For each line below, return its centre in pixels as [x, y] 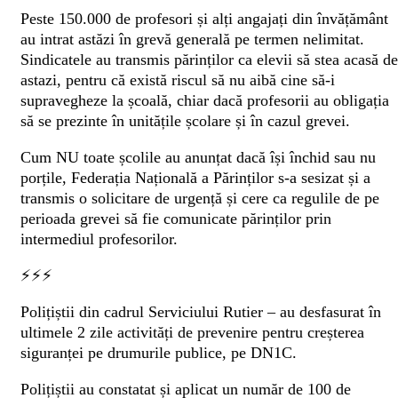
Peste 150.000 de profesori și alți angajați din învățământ [204, 19]
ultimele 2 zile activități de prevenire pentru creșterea [192, 333]
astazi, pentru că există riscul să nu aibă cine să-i [178, 80]
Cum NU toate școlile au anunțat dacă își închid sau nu [198, 158]
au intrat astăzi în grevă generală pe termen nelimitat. [192, 40]
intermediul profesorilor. [99, 239]
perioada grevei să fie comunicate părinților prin [176, 219]
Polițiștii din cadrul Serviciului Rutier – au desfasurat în [201, 312]
